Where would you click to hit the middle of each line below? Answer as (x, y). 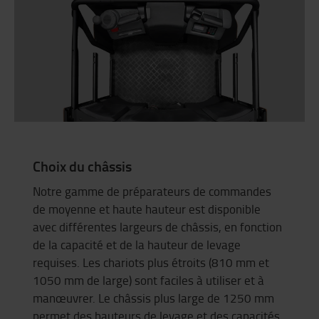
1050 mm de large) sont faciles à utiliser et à (148, 281)
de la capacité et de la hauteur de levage (137, 245)
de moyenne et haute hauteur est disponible (147, 209)
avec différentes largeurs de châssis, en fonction (157, 227)
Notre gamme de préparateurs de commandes (152, 192)
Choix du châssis (82, 166)
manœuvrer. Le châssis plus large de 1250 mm (153, 298)
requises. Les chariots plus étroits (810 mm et (151, 263)
